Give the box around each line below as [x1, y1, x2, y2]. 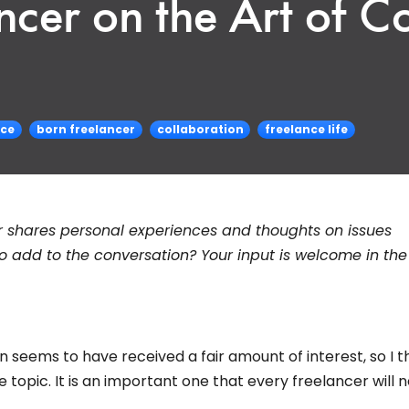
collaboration [156, 121, 244, 137]
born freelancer [36, 121, 135, 137]
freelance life [265, 121, 349, 137]
